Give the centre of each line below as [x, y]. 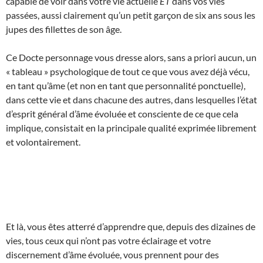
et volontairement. [43, 141]
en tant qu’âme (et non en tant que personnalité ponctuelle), [126, 85]
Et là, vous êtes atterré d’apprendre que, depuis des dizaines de [131, 226]
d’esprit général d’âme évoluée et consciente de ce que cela [122, 113]
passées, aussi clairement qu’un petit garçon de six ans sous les [131, 15]
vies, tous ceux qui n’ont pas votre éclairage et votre [108, 240]
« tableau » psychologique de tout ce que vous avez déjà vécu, [128, 71]
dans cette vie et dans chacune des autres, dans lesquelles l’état [131, 99]
